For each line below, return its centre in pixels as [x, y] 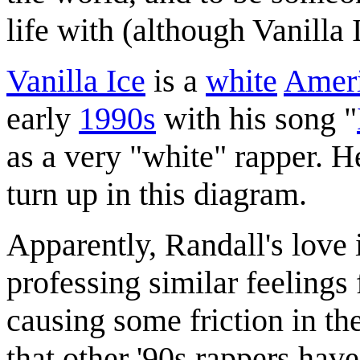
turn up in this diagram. [157, 194]
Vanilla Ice [76, 80]
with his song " [256, 118]
